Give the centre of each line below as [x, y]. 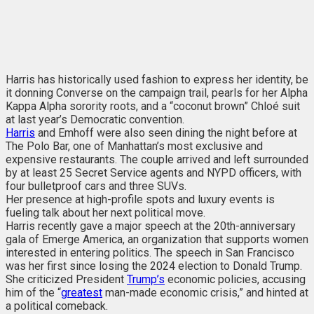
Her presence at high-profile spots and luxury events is [140, 200]
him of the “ [33, 293]
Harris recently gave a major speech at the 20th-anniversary [151, 226]
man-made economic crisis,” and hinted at [205, 293]
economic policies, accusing [235, 280]
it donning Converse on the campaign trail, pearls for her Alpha [157, 93]
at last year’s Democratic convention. [95, 120]
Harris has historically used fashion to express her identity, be [157, 80]
